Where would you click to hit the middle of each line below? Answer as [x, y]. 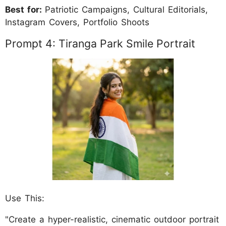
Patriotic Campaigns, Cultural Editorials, [126, 9]
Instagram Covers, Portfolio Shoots [77, 22]
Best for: [25, 9]
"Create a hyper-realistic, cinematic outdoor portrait [112, 219]
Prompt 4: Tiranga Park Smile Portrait [100, 43]
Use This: [25, 198]
